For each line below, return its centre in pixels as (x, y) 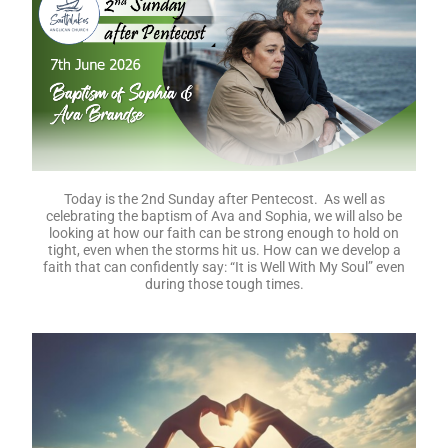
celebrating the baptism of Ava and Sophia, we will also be (224, 215)
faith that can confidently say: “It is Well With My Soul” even (224, 266)
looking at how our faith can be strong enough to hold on (224, 232)
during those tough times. (224, 283)
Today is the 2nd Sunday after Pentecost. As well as (224, 198)
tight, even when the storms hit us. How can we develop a (224, 249)
